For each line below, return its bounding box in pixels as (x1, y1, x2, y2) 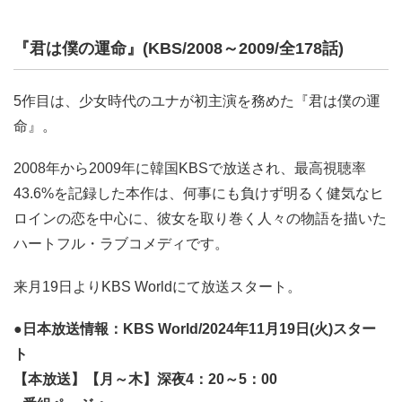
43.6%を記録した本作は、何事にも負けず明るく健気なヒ (13, 186, 384, 202)
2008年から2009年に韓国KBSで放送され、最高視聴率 (13, 161, 366, 177)
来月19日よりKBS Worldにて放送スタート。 (13, 278, 301, 294)
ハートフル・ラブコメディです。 (13, 236, 229, 252)
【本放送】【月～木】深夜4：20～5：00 (13, 371, 277, 387)
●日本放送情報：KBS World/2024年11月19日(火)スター (13, 320, 376, 336)
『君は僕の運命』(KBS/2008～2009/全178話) (13, 39, 344, 57)
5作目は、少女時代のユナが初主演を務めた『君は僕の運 (13, 93, 380, 109)
